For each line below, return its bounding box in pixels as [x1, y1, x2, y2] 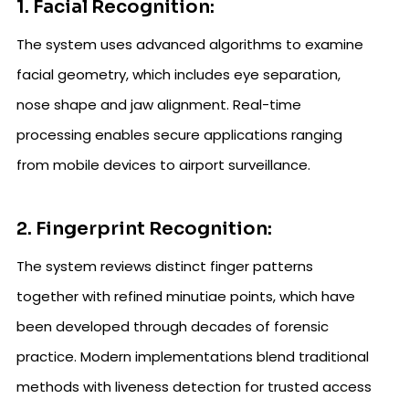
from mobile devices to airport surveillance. [16, 155, 310, 175]
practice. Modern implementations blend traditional [16, 347, 369, 367]
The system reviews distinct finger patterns [16, 257, 313, 277]
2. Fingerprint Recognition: [16, 217, 272, 241]
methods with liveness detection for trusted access [16, 377, 372, 397]
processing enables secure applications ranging [16, 125, 342, 145]
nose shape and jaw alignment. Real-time [16, 95, 301, 115]
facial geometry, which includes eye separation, [16, 65, 341, 85]
